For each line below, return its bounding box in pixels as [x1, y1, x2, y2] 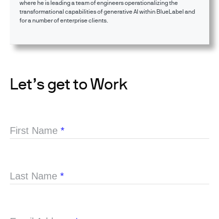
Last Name [10, 171, 60, 181]
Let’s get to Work [10, 74, 128, 92]
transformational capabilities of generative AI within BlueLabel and [20, 8, 195, 15]
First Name [10, 125, 61, 136]
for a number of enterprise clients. [20, 17, 108, 23]
